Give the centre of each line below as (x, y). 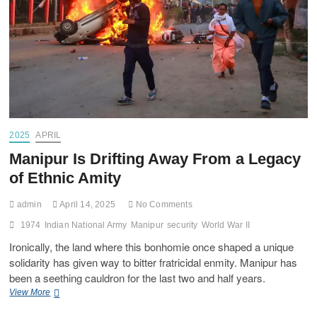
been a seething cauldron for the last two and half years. (138, 277)
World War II (226, 225)
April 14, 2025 (87, 204)
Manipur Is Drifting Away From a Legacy (155, 158)
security (183, 225)
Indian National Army (86, 225)
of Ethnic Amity (65, 178)
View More (30, 292)
